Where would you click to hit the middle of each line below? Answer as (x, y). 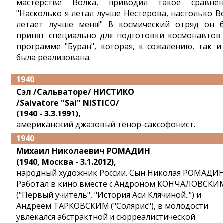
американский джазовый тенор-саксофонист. (106, 124)
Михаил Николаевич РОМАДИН (83, 151)
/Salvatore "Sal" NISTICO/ (68, 103)
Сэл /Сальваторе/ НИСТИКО (75, 92)
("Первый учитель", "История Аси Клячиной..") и (109, 195)
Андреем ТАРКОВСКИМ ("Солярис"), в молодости (112, 206)
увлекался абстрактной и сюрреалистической (106, 217)
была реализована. (54, 57)
